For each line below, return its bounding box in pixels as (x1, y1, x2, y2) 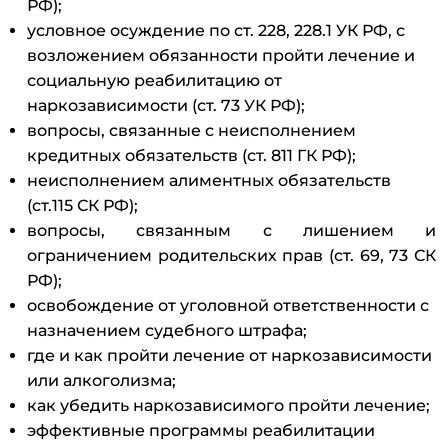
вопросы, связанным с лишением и (27, 221, 436, 241)
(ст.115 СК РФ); (27, 196, 138, 216)
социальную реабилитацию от (27, 71, 282, 91)
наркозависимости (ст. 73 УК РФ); (27, 96, 305, 116)
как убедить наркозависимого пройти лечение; (27, 396, 430, 416)
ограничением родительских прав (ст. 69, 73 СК (27, 246, 436, 266)
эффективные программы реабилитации (27, 421, 375, 441)
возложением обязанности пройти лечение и (27, 46, 415, 66)
